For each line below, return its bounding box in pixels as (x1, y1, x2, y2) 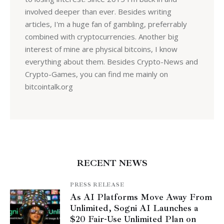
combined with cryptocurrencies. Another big (24, 31, 178, 41)
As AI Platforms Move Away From (70, 191, 212, 203)
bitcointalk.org (24, 81, 73, 91)
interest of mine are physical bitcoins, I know (24, 43, 177, 54)
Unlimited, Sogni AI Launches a (70, 202, 198, 214)
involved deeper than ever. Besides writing (24, 6, 171, 16)
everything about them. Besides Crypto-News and (24, 56, 198, 66)
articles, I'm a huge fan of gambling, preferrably (24, 18, 187, 29)
